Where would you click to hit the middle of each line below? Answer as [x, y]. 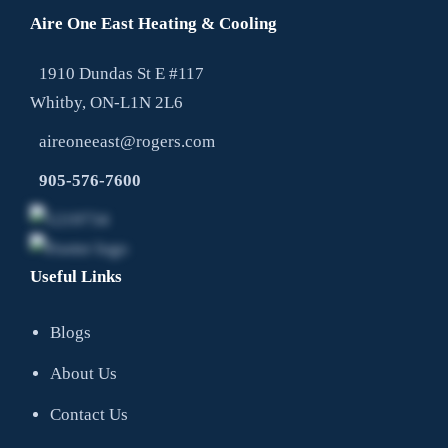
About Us [83, 373]
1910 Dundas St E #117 [121, 73]
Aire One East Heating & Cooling [153, 23]
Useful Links [76, 276]
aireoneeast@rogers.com [127, 141]
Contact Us [89, 414]
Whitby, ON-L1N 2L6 [106, 102]
